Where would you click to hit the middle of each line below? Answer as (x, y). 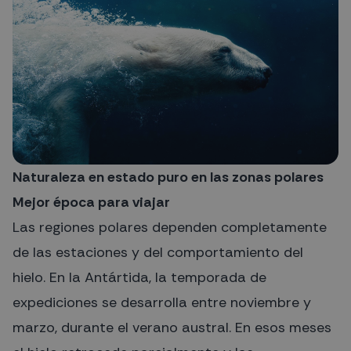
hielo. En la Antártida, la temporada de (139, 278)
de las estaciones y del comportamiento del (158, 253)
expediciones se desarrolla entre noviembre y (162, 303)
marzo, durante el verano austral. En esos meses (172, 328)
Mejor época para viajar (91, 203)
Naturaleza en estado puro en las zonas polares (168, 177)
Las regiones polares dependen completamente (170, 228)
